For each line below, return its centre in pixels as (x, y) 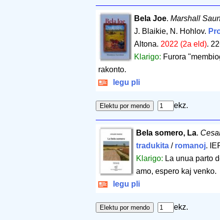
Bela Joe (151, 18)
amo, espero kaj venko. (176, 171)
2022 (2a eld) (184, 44)
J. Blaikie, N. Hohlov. (171, 31)
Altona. (148, 44)
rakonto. (112, 69)
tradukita (152, 145)
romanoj (190, 145)
